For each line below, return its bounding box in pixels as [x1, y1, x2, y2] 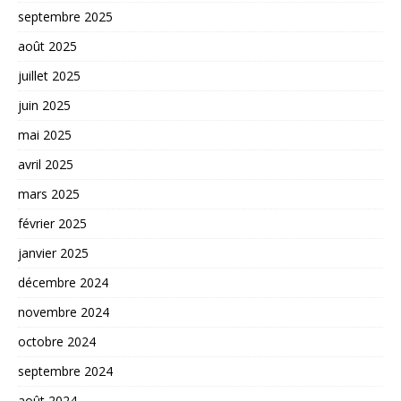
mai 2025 [18, 126, 72, 144]
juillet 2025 [18, 67, 81, 85]
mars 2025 [18, 185, 80, 203]
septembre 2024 [18, 363, 113, 380]
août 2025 [18, 38, 77, 55]
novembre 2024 [18, 303, 109, 321]
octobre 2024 [18, 333, 96, 351]
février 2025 [18, 215, 87, 233]
